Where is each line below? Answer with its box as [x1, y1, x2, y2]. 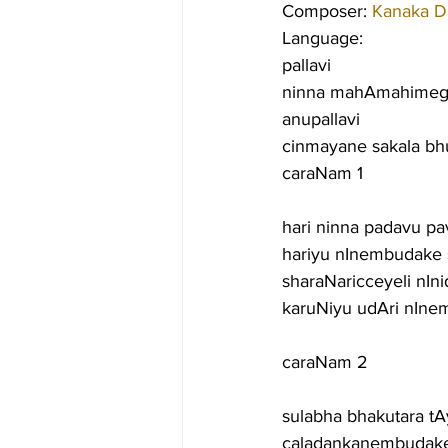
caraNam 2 [282, 352, 368, 372]
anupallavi [282, 109, 360, 129]
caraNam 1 [282, 163, 363, 183]
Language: [282, 28, 363, 48]
